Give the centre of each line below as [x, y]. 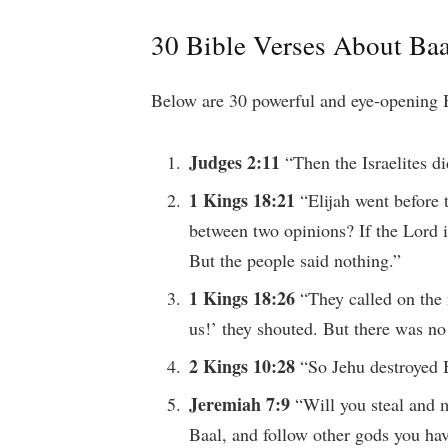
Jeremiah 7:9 [242, 403]
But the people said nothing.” [295, 260]
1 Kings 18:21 [245, 200]
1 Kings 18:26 [245, 298]
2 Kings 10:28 [245, 366]
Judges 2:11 [237, 162]
